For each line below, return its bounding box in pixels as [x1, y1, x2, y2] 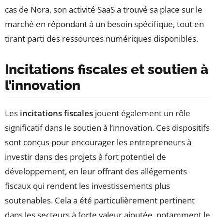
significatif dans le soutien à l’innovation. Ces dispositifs [5, 122, 210, 133]
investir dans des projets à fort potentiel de [5, 151, 166, 162]
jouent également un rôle [93, 107, 190, 119]
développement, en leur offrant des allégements [5, 165, 187, 177]
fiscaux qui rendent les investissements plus [5, 180, 170, 191]
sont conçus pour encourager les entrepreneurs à [5, 136, 191, 148]
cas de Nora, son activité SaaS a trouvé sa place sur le [5, 3, 202, 15]
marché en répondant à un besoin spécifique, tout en [5, 18, 204, 30]
